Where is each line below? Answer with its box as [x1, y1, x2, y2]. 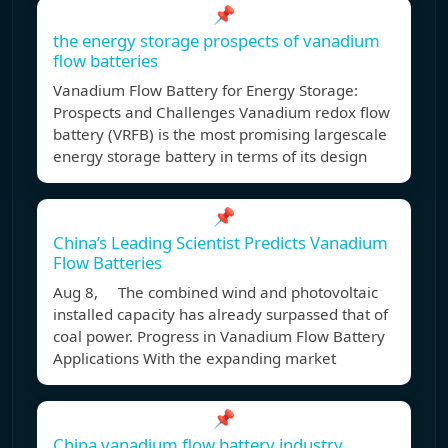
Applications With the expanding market [53, 348, 336, 369]
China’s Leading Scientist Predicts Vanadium [53, 231, 388, 255]
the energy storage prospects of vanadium [53, 29, 380, 53]
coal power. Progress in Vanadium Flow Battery [53, 326, 385, 347]
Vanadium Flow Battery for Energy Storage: [53, 80, 358, 101]
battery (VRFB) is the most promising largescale [53, 124, 387, 145]
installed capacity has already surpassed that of [53, 304, 388, 325]
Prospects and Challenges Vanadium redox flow [53, 102, 390, 123]
